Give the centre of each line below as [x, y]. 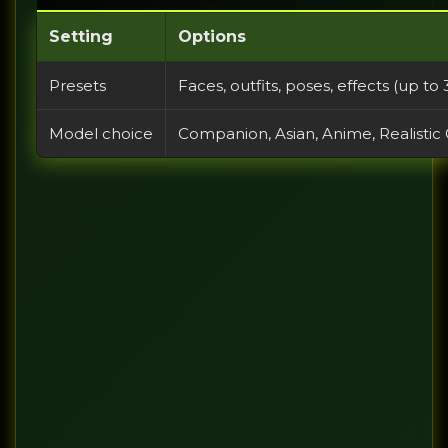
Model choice [101, 134]
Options [212, 37]
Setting [81, 37]
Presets [77, 86]
